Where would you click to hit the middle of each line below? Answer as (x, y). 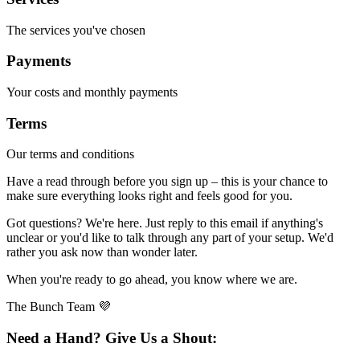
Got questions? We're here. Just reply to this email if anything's (165, 223)
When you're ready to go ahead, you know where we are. (152, 280)
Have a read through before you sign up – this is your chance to (167, 182)
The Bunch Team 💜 (59, 307)
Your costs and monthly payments (92, 92)
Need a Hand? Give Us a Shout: (112, 338)
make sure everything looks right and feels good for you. (149, 196)
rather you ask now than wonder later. (102, 252)
